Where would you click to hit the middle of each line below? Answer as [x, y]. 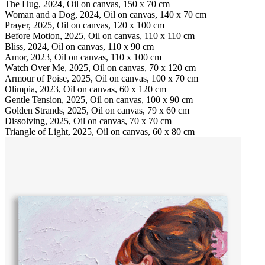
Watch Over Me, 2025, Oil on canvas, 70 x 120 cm [100, 67]
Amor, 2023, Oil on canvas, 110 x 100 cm [83, 57]
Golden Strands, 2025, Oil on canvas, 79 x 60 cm [97, 110]
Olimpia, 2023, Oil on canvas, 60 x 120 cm [85, 89]
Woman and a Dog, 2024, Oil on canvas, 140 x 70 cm [106, 14]
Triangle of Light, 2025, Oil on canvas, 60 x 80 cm [100, 131]
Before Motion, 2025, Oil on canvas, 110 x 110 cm [100, 35]
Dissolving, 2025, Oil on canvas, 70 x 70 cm [88, 121]
